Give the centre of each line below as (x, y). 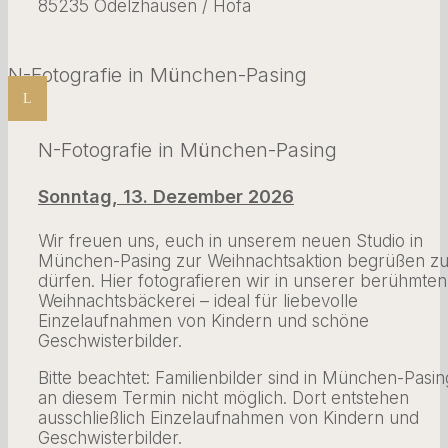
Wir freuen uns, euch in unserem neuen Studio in (230, 240)
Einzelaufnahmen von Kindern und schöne (203, 320)
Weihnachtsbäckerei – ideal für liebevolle (198, 300)
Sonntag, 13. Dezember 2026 (166, 196)
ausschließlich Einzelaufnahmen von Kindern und (228, 417)
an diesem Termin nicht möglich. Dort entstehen (223, 397)
